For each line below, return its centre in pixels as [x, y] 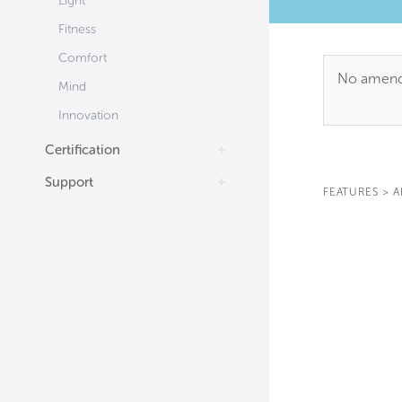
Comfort [83, 58]
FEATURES [351, 192]
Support [69, 182]
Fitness [77, 29]
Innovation [88, 115]
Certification [83, 150]
